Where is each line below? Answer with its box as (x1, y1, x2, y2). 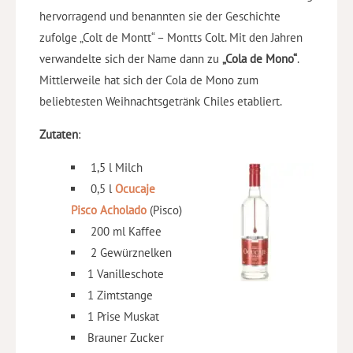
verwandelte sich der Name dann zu (39, 51, 222, 67)
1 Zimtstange (87, 288, 153, 303)
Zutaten (39, 127, 78, 143)
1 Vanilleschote (87, 266, 164, 282)
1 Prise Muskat (87, 309, 159, 325)
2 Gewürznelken (87, 245, 172, 261)
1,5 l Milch (87, 160, 143, 176)
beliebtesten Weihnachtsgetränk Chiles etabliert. (39, 94, 282, 110)
